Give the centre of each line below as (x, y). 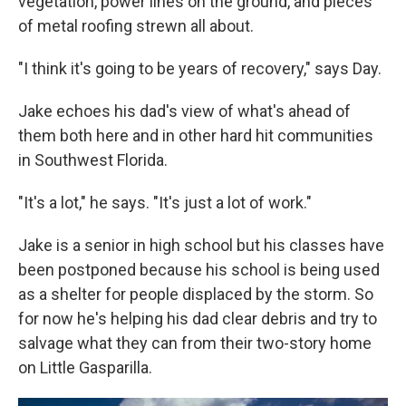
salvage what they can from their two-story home (195, 343)
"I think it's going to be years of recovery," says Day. (200, 68)
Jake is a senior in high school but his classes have (201, 245)
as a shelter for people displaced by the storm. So (196, 294)
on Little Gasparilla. (85, 367)
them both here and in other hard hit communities (196, 135)
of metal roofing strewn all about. (136, 26)
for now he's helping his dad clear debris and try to (198, 319)
